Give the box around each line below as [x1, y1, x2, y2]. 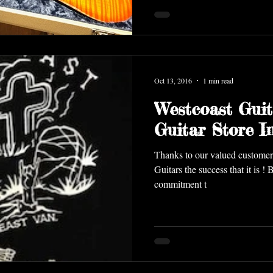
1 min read [203, 75, 233, 85]
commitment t [154, 177, 207, 190]
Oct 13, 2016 [154, 75, 192, 85]
